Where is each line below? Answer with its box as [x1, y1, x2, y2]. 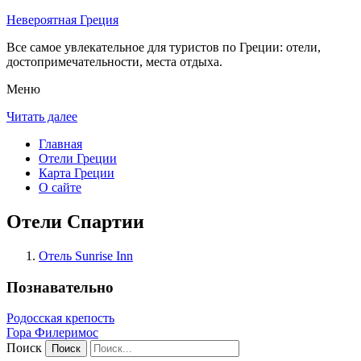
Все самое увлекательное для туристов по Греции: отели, [6, 40, 321, 54]
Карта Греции [39, 166, 114, 180]
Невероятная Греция [6, 13, 118, 27]
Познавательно [6, 278, 114, 296]
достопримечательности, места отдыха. [6, 55, 222, 68]
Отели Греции [39, 151, 117, 165]
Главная [39, 137, 82, 151]
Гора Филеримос [6, 326, 98, 340]
